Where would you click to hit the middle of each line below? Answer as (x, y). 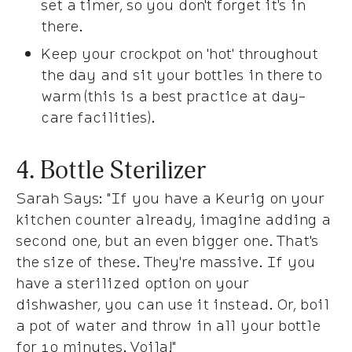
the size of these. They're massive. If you (165, 261)
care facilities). (98, 117)
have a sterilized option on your (132, 282)
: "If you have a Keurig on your (211, 198)
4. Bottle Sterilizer (111, 170)
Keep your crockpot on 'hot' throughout (179, 53)
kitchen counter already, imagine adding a (173, 219)
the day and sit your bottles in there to (181, 74)
